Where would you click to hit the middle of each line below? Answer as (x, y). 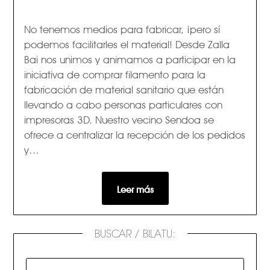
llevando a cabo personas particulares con (123, 104)
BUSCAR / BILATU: (135, 234)
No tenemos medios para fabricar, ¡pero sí (122, 28)
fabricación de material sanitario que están (124, 89)
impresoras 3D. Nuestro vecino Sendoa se (119, 119)
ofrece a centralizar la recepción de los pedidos (134, 134)
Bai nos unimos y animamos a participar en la (130, 58)
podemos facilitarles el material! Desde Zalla (127, 43)
